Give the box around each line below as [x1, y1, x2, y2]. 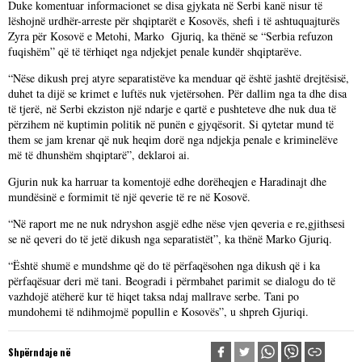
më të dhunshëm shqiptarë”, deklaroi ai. [8, 147, 190, 162]
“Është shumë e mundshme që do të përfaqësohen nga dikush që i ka [8, 258, 320, 273]
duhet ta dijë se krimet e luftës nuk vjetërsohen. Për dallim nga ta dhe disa [8, 86, 347, 101]
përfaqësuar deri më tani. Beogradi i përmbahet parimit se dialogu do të [8, 273, 335, 288]
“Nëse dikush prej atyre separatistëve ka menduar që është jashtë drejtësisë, [8, 70, 349, 86]
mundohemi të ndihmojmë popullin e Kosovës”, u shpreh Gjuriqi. [8, 304, 309, 319]
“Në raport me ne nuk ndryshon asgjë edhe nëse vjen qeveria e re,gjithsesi [8, 216, 345, 231]
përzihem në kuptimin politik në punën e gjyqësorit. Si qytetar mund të [8, 116, 334, 132]
